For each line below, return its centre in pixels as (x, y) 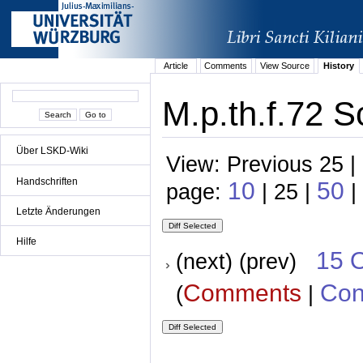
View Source (284, 66)
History (338, 66)
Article (175, 66)
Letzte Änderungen (58, 211)
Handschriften (47, 181)
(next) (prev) (246, 262)
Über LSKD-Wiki (52, 151)
